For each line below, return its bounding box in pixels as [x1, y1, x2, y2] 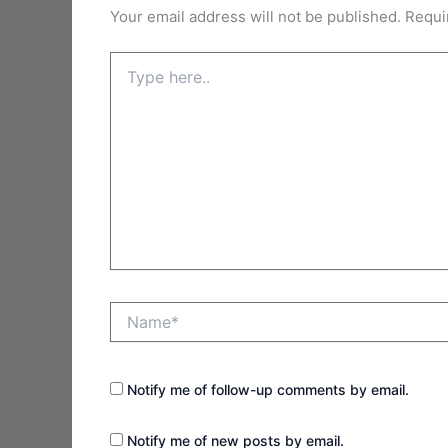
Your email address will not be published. [109, 7, 401, 27]
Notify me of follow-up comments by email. [126, 381, 409, 399]
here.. [108, 71, 146, 89]
